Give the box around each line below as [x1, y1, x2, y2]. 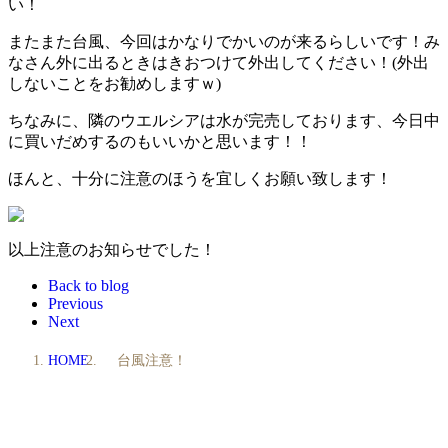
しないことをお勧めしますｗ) [8, 74, 221, 92]
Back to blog [48, 276, 129, 294]
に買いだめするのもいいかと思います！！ [8, 132, 312, 150]
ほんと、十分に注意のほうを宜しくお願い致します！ [8, 169, 392, 187]
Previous [48, 294, 103, 312]
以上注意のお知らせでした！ [8, 240, 216, 258]
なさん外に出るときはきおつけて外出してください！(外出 [8, 53, 429, 71]
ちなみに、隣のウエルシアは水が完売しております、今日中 [8, 111, 440, 129]
